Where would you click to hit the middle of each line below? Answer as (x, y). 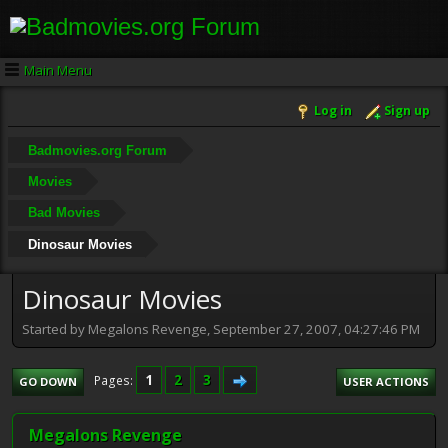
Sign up (407, 111)
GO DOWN (48, 381)
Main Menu (58, 69)
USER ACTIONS (386, 381)
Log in (333, 111)
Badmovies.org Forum (97, 150)
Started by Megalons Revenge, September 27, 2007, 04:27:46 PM (221, 328)
